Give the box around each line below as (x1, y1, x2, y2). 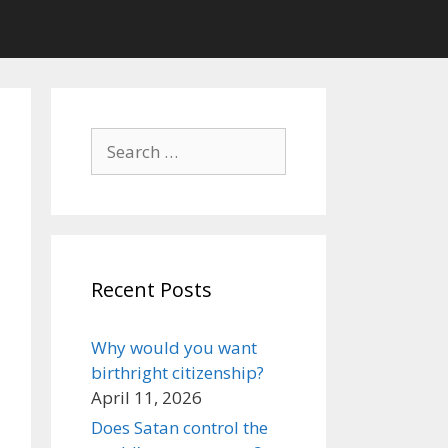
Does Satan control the (91, 416, 268, 439)
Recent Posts (91, 276, 212, 303)
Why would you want (91, 336, 257, 359)
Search (90, 128, 143, 151)
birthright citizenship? (91, 361, 264, 384)
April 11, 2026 (91, 386, 202, 409)
